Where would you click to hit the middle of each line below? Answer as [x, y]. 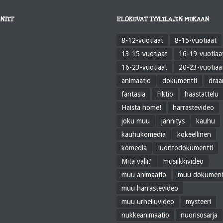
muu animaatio [144, 175]
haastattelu [202, 94]
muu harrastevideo [150, 188]
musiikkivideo [183, 161]
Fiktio [165, 94]
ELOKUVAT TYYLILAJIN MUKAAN [163, 19]
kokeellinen [194, 134]
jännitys [173, 121]
